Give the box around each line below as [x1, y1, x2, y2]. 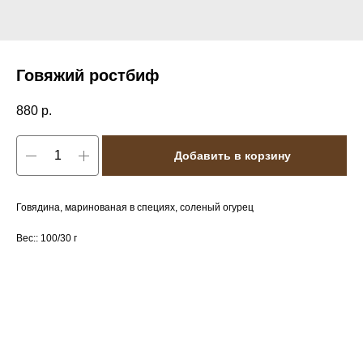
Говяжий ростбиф [16, 66, 160, 84]
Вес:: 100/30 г [16, 233, 77, 245]
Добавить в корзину [173, 148, 291, 162]
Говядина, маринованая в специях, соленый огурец [16, 202, 254, 214]
